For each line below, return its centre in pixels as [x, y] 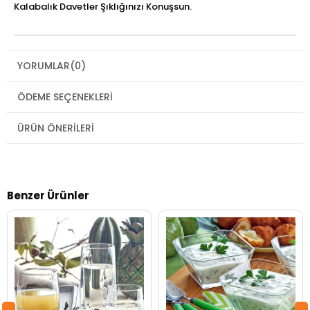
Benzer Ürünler [48, 195]
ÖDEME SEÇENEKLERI [65, 97]
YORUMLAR [44, 65]
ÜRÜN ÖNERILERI [56, 128]
